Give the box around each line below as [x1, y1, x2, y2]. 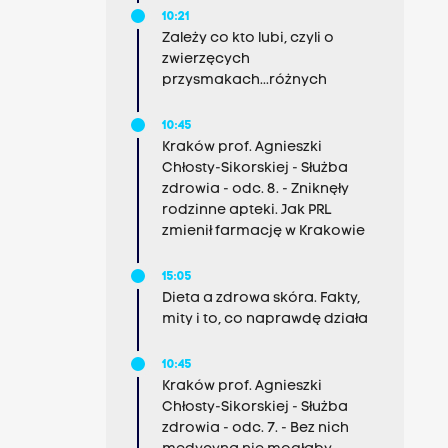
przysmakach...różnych [161, 73, 327, 88]
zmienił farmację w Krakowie [161, 224, 365, 239]
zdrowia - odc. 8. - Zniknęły [161, 182, 349, 197]
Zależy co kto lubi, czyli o [161, 31, 334, 46]
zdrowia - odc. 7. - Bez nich [161, 421, 349, 436]
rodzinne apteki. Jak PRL [161, 203, 331, 218]
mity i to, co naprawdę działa [161, 312, 368, 327]
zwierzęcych [161, 52, 250, 67]
